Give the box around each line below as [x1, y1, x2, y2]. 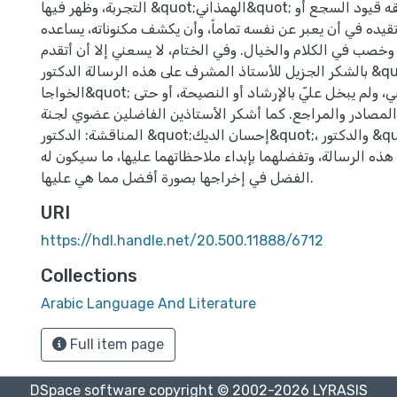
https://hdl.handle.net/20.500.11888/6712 [41, 232, 323, 249]
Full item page [66, 336, 164, 353]
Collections [41, 265, 137, 286]
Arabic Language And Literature [41, 295, 256, 312]
